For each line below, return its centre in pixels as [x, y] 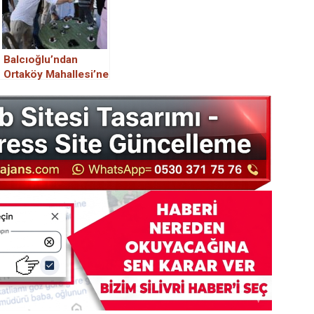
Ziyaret [21, 89]
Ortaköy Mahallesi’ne [56, 74]
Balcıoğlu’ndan [41, 59]
